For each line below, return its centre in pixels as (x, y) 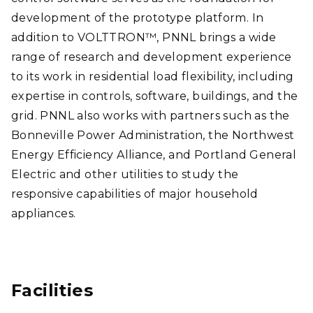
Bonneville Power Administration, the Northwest (153, 135)
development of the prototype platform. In (138, 18)
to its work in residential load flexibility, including (153, 77)
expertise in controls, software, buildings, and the (155, 96)
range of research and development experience (152, 57)
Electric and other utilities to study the (125, 174)
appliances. (44, 213)
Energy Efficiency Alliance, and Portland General (154, 155)
